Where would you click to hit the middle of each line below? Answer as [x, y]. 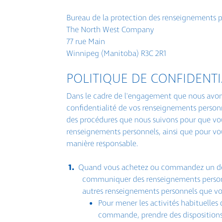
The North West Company [111, 29]
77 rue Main [86, 41]
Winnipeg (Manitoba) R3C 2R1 [116, 53]
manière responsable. [103, 144]
